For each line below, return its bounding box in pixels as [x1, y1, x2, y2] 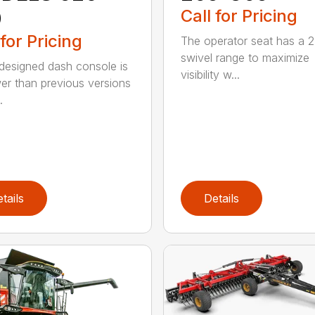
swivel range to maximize [180, 50, 309, 65]
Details [203, 191, 239, 205]
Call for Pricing [180, 5, 297, 26]
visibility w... [180, 67, 240, 82]
